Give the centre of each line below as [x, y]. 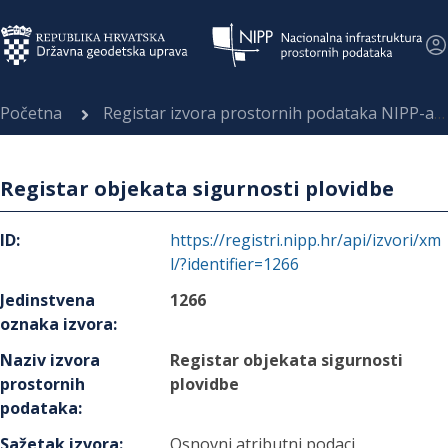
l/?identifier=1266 [235, 264]
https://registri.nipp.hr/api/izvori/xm [306, 240]
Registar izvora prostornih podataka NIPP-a [268, 113]
